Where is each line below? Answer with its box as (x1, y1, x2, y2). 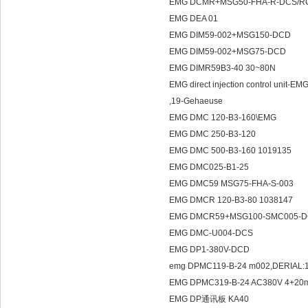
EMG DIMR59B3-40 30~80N (169, 63, 278, 73)
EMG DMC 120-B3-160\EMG (169, 113, 280, 122)
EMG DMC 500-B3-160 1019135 (169, 146, 294, 155)
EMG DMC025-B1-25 (169, 162, 251, 172)
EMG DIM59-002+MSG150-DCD (169, 30, 293, 40)
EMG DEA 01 (169, 14, 220, 23)
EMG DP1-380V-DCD (169, 245, 252, 254)
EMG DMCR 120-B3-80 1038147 (169, 195, 295, 205)
